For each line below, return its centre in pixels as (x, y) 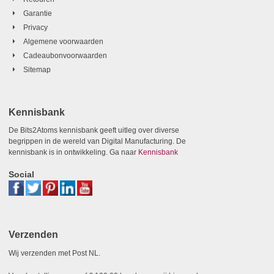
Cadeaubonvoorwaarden (65, 56)
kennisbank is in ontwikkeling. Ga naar (73, 153)
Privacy (35, 28)
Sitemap (37, 70)
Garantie (37, 14)
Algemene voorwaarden (63, 42)
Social (21, 175)
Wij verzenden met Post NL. (54, 254)
